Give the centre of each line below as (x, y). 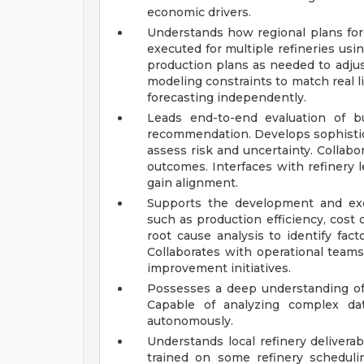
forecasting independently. (227, 97)
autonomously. (190, 321)
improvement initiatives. (219, 268)
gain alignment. (193, 183)
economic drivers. (199, 12)
